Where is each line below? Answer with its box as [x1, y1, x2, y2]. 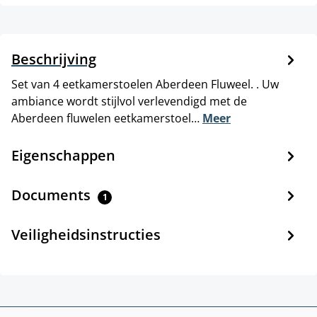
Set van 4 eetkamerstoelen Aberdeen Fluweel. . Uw [11, 76, 279, 93]
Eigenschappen [11, 146, 115, 166]
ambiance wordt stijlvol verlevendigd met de [11, 93, 247, 110]
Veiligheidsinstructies [11, 225, 161, 245]
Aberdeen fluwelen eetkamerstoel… [11, 110, 202, 127]
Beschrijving [11, 50, 96, 69]
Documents [11, 185, 94, 205]
